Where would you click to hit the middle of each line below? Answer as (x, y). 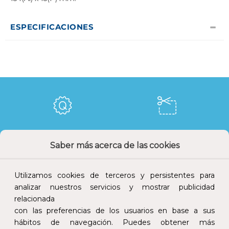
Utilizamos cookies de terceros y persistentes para (114, 176)
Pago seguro (167, 195)
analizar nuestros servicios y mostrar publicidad (114, 187)
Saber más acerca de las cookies (114, 146)
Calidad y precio (62, 136)
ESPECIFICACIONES (52, 27)
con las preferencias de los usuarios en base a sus (114, 211)
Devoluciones (62, 195)
